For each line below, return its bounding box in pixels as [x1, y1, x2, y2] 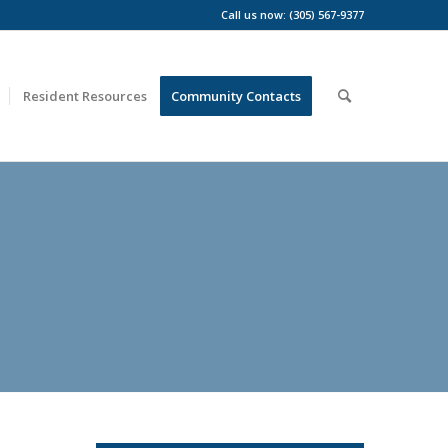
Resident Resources [23, 87, 148, 105]
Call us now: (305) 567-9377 [221, 7, 365, 22]
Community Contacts [171, 87, 302, 105]
